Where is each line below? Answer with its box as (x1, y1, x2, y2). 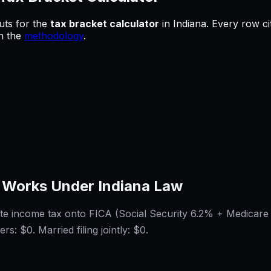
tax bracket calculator (50, 17, 159, 30)
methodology (24, 29, 83, 42)
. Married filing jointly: (33, 224, 130, 237)
